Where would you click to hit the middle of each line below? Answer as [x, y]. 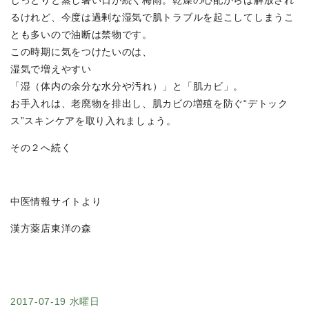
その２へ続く [41, 148]
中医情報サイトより [56, 202]
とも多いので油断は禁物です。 [81, 35]
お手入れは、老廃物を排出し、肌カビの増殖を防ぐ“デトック [149, 104]
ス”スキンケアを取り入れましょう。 [93, 121]
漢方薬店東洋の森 [51, 229]
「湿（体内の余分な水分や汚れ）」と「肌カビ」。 [127, 87]
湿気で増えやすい [51, 69]
